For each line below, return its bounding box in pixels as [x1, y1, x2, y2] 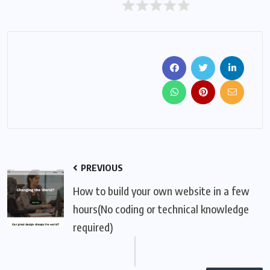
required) [73, 219, 113, 234]
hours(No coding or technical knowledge [73, 201, 249, 216]
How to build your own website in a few [73, 183, 250, 198]
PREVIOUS [79, 162, 123, 173]
